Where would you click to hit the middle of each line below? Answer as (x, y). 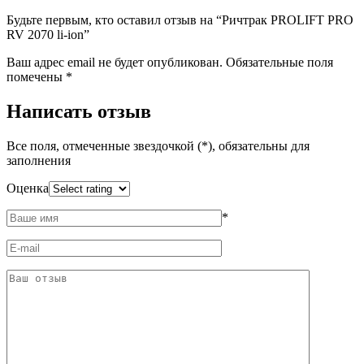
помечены (36, 76)
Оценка (28, 188)
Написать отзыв (79, 111)
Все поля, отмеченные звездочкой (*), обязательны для (158, 145)
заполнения (39, 160)
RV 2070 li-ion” (48, 34)
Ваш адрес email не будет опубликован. (115, 62)
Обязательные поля (279, 62)
